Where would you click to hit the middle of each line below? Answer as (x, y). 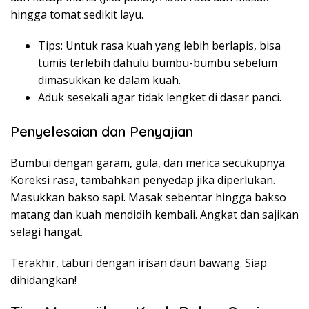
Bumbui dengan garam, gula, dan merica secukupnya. (149, 162)
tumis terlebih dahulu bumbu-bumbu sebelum (158, 62)
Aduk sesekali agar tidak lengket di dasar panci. (160, 97)
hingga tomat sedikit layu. (77, 14)
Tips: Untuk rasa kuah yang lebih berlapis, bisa (159, 45)
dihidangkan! (43, 280)
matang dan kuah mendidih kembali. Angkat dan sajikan (154, 214)
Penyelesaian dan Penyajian (102, 131)
